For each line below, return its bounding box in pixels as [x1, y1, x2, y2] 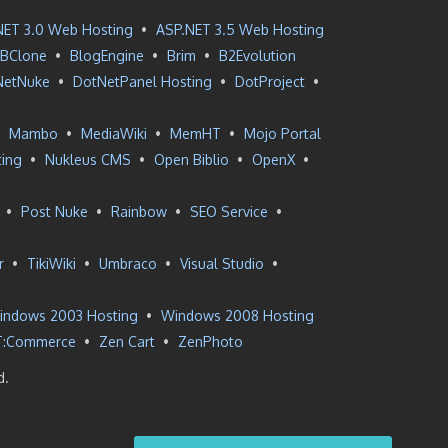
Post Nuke [20, 203, 88, 220]
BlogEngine [69, 47, 144, 64]
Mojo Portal [244, 125, 321, 142]
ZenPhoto [177, 333, 243, 350]
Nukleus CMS [45, 151, 131, 168]
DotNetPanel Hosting [72, 73, 212, 90]
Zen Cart [98, 333, 155, 350]
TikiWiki [27, 255, 76, 272]
